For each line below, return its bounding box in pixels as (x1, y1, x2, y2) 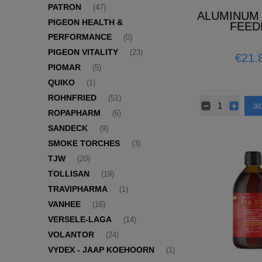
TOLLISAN (48, 169, 89, 179)
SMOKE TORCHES (48, 139, 120, 149)
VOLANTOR (48, 230, 94, 240)
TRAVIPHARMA (48, 184, 108, 194)
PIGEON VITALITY (48, 47, 118, 57)
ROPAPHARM (48, 108, 101, 118)
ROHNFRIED (48, 93, 96, 103)
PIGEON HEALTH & (48, 18, 123, 27)
